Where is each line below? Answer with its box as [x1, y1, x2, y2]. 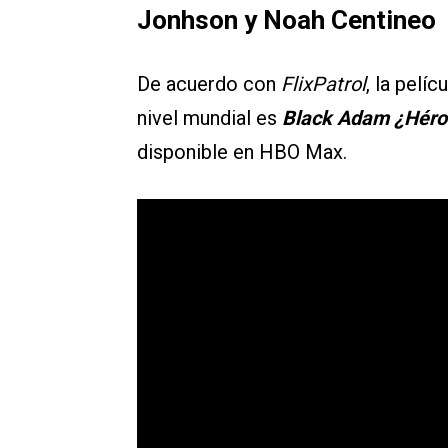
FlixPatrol [281, 72, 366, 97]
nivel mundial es [137, 106, 282, 131]
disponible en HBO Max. [137, 140, 347, 165]
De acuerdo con [137, 72, 281, 97]
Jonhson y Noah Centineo [137, 5, 436, 36]
